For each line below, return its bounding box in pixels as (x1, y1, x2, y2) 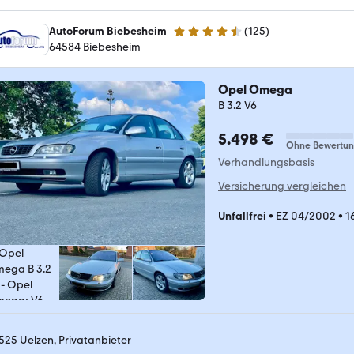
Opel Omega (218, 81, 292, 97)
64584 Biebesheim (49, 40, 141, 54)
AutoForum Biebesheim (49, 24, 167, 38)
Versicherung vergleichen (218, 179, 346, 193)
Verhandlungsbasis (218, 155, 314, 169)
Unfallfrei (218, 209, 266, 223)
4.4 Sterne (172, 31, 223, 44)
